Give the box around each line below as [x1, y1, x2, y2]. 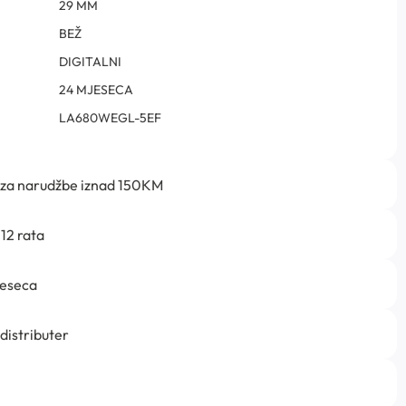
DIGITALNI [59, 53, 121, 71]
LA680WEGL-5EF [59, 110, 161, 127]
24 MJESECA [59, 82, 133, 99]
